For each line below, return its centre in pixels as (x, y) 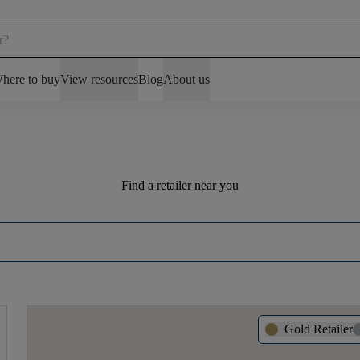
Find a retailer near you (180, 185)
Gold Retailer (319, 329)
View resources (99, 79)
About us (186, 79)
